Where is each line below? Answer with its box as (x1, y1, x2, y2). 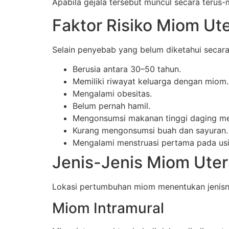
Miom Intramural (52, 199, 164, 217)
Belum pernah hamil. (73, 101, 150, 111)
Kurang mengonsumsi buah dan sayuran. (73, 125, 228, 136)
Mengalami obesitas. (73, 88, 152, 99)
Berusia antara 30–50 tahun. (73, 64, 181, 75)
